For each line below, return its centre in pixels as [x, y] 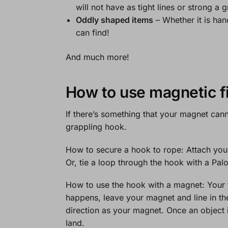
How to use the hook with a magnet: [136, 185]
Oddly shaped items [114, 20]
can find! [92, 33]
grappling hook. [97, 127]
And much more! [98, 57]
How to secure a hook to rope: [124, 149]
